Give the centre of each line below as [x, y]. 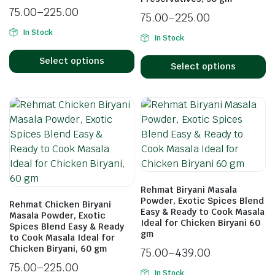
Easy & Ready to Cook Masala [203, 211]
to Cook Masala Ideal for [62, 237]
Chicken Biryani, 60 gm [58, 248]
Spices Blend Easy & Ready [67, 226]
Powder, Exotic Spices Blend [202, 200]
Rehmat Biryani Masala [189, 189]
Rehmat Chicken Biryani [60, 204]
